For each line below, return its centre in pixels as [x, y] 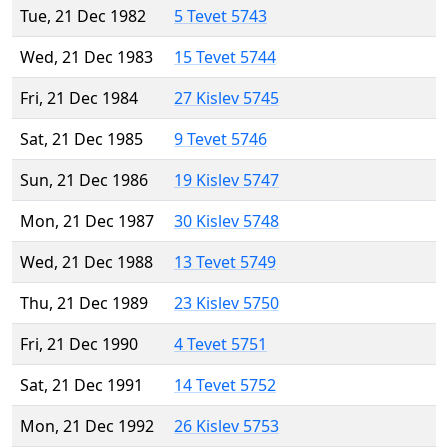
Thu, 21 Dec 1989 [84, 303]
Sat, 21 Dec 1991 [81, 385]
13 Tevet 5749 [225, 262]
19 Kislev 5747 [226, 180]
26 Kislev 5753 [226, 426]
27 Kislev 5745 [226, 98]
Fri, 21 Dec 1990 [79, 344]
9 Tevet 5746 [220, 139]
